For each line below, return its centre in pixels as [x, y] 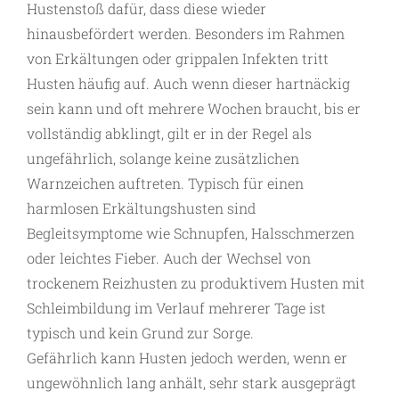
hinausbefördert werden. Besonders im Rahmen [186, 34]
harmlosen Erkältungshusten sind [141, 208]
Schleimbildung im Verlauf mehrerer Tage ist [176, 308]
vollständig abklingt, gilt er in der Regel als [169, 134]
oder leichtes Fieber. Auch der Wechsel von [169, 258]
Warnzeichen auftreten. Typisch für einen [165, 183]
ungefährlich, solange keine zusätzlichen [163, 159]
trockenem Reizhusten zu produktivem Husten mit [196, 283]
